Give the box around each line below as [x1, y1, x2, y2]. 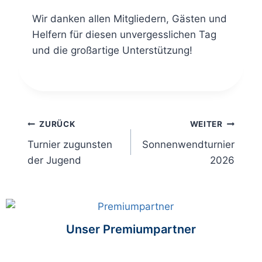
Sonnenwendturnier [142, 138, 235, 150]
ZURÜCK [39, 119, 75, 129]
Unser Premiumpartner [66, 222, 196, 237]
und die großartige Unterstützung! [32, 44, 192, 56]
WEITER [189, 119, 223, 129]
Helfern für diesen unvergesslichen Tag [32, 28, 216, 40]
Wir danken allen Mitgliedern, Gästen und [32, 12, 227, 25]
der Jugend [27, 154, 81, 166]
